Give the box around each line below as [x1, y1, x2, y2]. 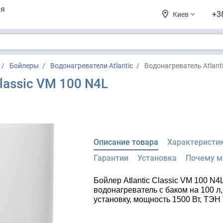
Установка [137, 153, 177, 163]
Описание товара [94, 137, 159, 147]
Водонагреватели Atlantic [50, 62, 133, 70]
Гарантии [94, 153, 129, 163]
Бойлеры [9, 62, 39, 70]
